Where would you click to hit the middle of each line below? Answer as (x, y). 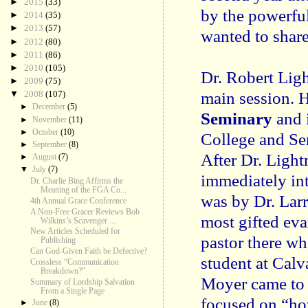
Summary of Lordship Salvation (83, 283)
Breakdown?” (63, 272)
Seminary (237, 118)
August (45, 156)
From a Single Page (73, 291)
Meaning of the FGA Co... (84, 190)
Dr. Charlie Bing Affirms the (77, 181)
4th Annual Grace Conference (79, 201)
